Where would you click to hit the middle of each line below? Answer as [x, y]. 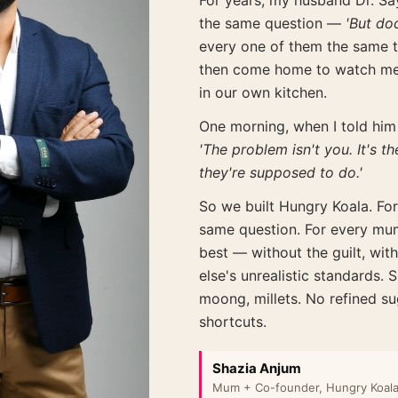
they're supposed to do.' [281, 173]
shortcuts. [233, 322]
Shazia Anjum [257, 369]
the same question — [272, 24]
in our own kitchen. [263, 93]
